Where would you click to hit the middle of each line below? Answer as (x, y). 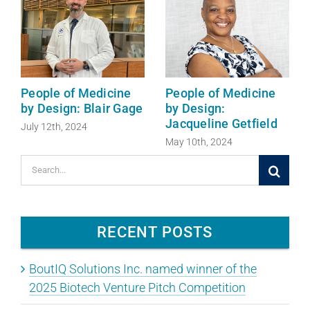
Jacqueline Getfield (221, 124)
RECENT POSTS (155, 232)
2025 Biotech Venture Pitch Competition (137, 288)
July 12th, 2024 (54, 127)
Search (39, 165)
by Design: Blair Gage (82, 109)
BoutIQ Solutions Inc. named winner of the (143, 269)
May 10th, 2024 (199, 142)
